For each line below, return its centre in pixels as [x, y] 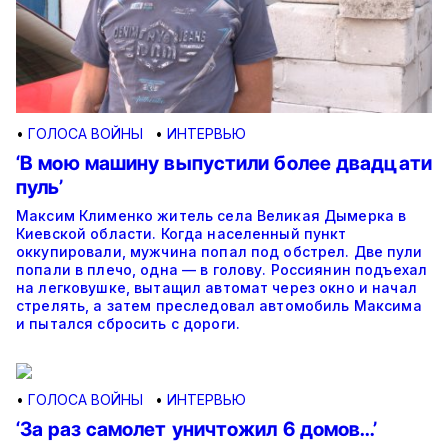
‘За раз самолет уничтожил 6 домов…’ [197, 429]
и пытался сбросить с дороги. [128, 324]
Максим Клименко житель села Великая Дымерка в [211, 216]
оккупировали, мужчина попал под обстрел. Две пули [219, 252]
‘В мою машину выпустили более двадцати [224, 163]
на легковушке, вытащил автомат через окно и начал [216, 288]
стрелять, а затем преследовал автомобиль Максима [219, 306]
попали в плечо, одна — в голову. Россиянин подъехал [222, 270]
